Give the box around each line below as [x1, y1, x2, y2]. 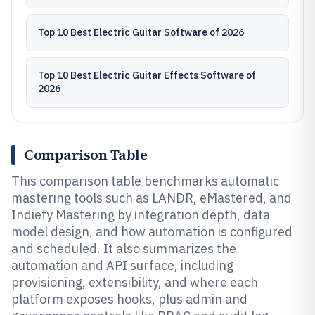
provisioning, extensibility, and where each [11, 274, 258, 290]
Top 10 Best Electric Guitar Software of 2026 [38, 26, 244, 39]
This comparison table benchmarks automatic [11, 173, 279, 189]
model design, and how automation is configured [11, 224, 292, 240]
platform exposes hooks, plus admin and [11, 291, 247, 307]
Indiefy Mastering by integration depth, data [11, 207, 270, 223]
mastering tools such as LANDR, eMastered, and [11, 190, 292, 206]
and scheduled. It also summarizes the [11, 240, 236, 257]
